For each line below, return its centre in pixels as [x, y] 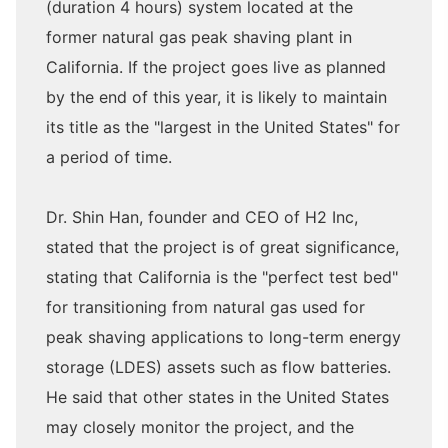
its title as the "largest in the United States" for [223, 126]
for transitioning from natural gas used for [205, 306]
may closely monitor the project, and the [200, 426]
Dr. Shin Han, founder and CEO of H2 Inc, [202, 216]
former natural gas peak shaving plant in [199, 36]
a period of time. [109, 156]
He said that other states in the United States [217, 396]
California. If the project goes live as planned [216, 66]
